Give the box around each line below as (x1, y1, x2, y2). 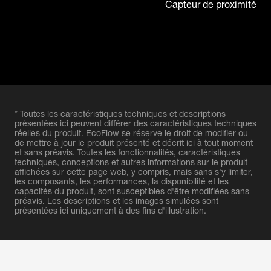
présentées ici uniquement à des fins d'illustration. (15, 205, 206, 215)
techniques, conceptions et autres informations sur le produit (15, 157, 247, 167)
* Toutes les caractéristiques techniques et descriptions (15, 108, 226, 119)
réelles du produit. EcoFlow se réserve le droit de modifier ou (15, 128, 248, 138)
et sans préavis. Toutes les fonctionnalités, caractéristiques (15, 147, 240, 157)
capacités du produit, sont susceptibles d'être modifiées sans (15, 186, 249, 196)
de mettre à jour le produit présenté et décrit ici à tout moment (15, 137, 253, 148)
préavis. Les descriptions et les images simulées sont (15, 195, 218, 206)
